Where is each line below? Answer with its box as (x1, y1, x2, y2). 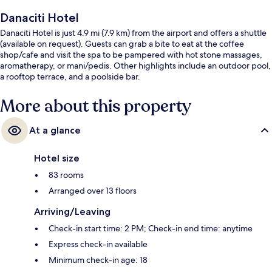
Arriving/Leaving (34, 205, 110, 217)
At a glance (29, 124, 81, 136)
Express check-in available (49, 238, 148, 250)
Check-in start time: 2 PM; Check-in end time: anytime (49, 222, 253, 234)
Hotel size (34, 152, 80, 164)
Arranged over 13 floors (49, 185, 137, 196)
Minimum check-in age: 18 (49, 254, 148, 265)
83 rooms (49, 169, 84, 180)
